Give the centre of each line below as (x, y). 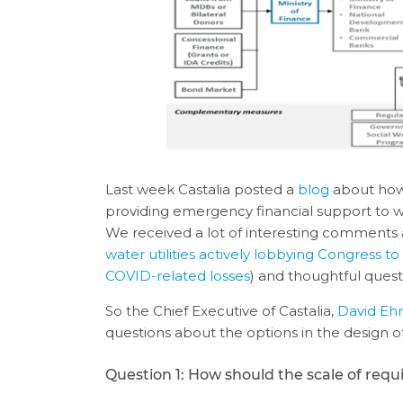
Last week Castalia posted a (202, 190)
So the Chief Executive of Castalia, (222, 311)
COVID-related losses (178, 276)
